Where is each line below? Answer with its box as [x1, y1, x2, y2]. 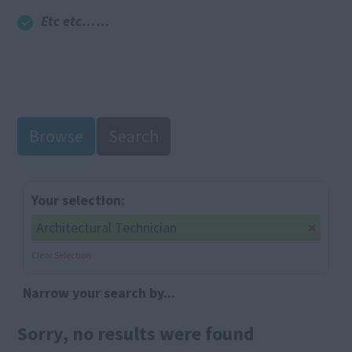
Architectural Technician [36, 218, 178, 236]
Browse [29, 126, 84, 147]
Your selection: [31, 191, 126, 209]
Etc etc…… [41, 12, 111, 30]
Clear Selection [31, 249, 92, 261]
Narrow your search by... [23, 284, 176, 302]
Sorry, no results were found [17, 321, 255, 346]
